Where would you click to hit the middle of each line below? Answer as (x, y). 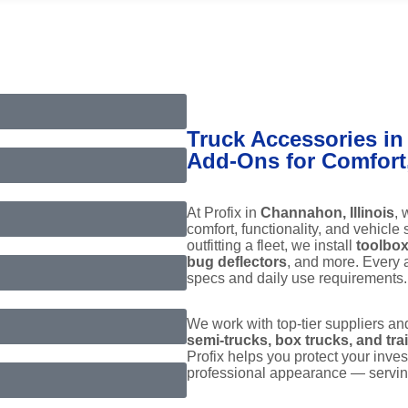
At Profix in (224, 212)
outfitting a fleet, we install (271, 245)
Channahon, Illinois (327, 212)
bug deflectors (237, 261)
